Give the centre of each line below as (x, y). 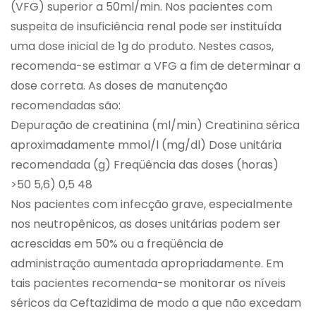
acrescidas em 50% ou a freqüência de (117, 244)
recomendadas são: (66, 106)
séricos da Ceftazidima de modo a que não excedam (156, 303)
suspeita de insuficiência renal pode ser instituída (146, 27)
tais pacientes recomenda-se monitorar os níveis (148, 284)
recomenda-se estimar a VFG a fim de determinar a (156, 66)
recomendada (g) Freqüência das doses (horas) (145, 165)
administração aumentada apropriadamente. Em (147, 264)
